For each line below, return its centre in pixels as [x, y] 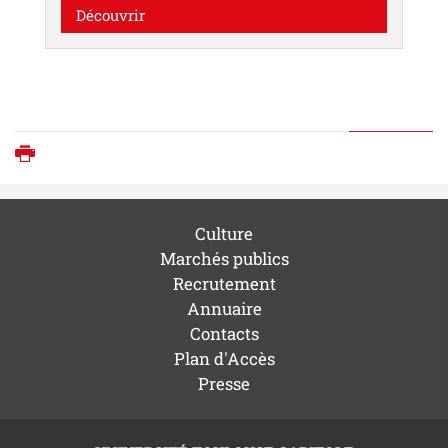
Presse [224, 384]
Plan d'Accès [224, 359]
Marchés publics [224, 259]
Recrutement [224, 284]
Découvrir [110, 14]
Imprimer [84, 155]
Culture [224, 234]
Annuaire [224, 309]
